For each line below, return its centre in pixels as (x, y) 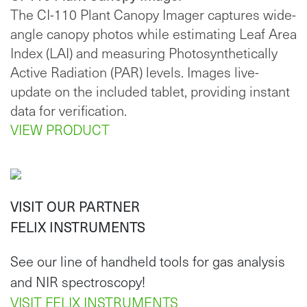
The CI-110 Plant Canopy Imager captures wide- (153, 15)
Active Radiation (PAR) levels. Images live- (135, 72)
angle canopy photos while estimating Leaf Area (153, 34)
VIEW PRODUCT (60, 130)
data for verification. (69, 111)
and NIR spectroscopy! (78, 282)
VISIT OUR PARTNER (75, 207)
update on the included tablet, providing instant (150, 91)
